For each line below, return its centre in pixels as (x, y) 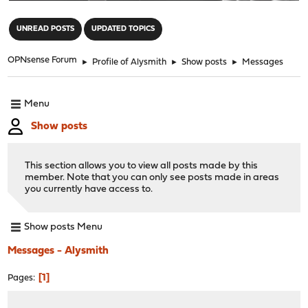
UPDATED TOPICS (123, 29)
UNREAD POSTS (46, 29)
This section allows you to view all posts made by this (142, 166)
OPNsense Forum (43, 60)
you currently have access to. (89, 189)
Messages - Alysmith (58, 251)
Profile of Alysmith (130, 62)
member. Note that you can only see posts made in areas (152, 177)
